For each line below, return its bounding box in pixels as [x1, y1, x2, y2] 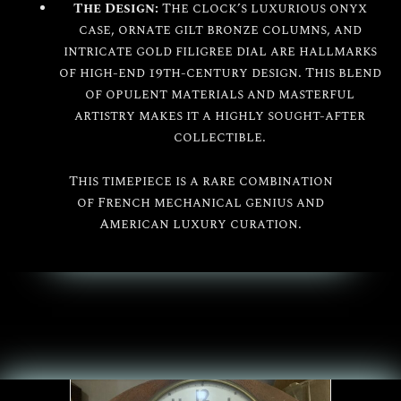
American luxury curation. [99, 215, 302, 235]
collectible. [174, 127, 267, 148]
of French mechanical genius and [77, 193, 324, 214]
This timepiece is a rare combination [68, 172, 333, 192]
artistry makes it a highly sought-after [74, 106, 366, 126]
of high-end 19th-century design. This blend [58, 63, 381, 83]
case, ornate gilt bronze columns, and [78, 20, 362, 40]
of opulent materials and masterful [85, 84, 355, 105]
